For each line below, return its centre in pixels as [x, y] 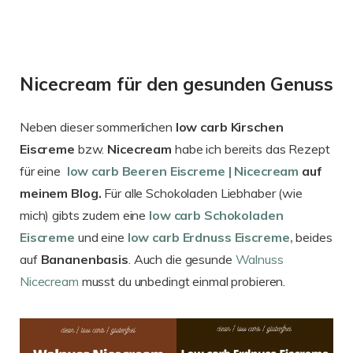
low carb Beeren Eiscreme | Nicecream [181, 171]
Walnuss [259, 260]
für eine [42, 171]
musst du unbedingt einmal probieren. [182, 282]
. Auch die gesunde [182, 260]
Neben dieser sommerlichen [96, 127]
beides [312, 238]
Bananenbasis [84, 260]
